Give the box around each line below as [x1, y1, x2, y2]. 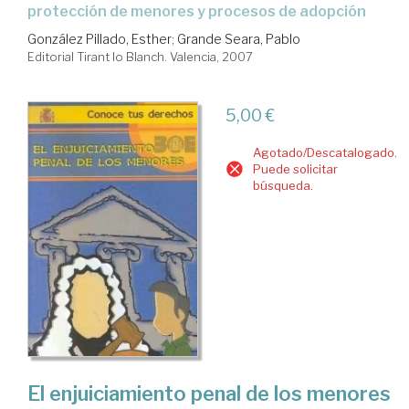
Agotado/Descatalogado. [252, 144, 397, 160]
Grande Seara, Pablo [177, 30, 300, 47]
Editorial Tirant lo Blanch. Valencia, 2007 [27, 48, 253, 64]
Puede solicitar [252, 161, 338, 176]
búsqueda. [252, 177, 313, 193]
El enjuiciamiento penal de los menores [27, 382, 391, 406]
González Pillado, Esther [27, 30, 172, 47]
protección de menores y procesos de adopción [27, 2, 366, 20]
